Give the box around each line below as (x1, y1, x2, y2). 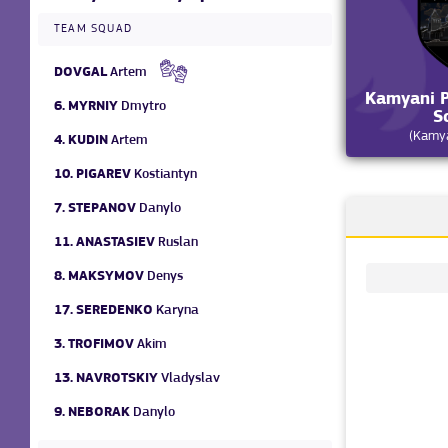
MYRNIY (68, 98, 118, 114)
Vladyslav (161, 370, 220, 386)
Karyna (156, 302, 199, 318)
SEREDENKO (76, 302, 153, 318)
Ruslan (158, 234, 198, 250)
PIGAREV (76, 166, 131, 182)
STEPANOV (68, 200, 136, 216)
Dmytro (121, 98, 166, 114)
